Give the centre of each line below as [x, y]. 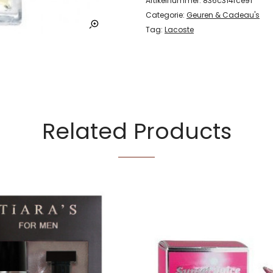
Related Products [136, 131]
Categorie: [166, 15]
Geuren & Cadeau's [223, 15]
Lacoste [179, 30]
